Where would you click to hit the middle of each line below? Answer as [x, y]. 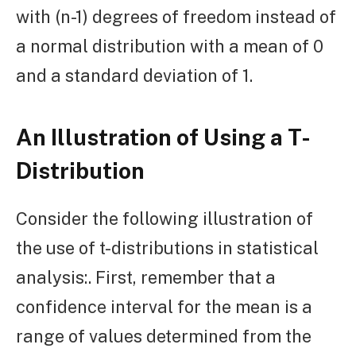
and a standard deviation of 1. [134, 75]
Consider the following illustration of [164, 219]
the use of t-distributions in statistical [167, 248]
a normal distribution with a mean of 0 [170, 46]
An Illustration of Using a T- [163, 137]
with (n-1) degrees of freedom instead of [176, 16]
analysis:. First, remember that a [146, 278]
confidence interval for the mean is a [164, 307]
